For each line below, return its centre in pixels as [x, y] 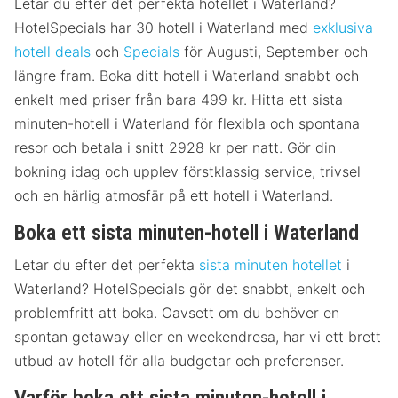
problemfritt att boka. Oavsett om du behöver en [177, 313]
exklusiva [343, 28]
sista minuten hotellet [271, 265]
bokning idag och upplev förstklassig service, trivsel [187, 172]
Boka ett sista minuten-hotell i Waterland [187, 233]
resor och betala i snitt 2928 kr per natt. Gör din [175, 148]
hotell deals [52, 52]
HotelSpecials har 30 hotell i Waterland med [163, 28]
